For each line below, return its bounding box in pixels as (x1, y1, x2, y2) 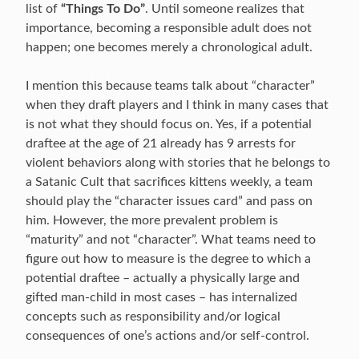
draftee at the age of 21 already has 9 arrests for (26, 137, 296, 150)
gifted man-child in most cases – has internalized (26, 291, 297, 304)
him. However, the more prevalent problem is (26, 214, 278, 227)
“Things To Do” (61, 2, 145, 15)
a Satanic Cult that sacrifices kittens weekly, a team (26, 175, 313, 188)
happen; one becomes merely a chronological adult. (26, 41, 313, 54)
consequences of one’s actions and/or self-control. (26, 329, 309, 342)
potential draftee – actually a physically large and (26, 272, 300, 284)
